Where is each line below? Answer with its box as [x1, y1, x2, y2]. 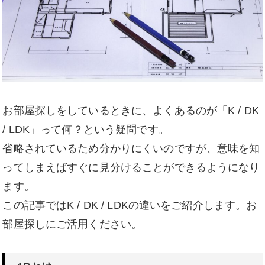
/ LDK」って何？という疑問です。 [2, 123, 169, 135]
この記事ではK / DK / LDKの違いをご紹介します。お [2, 199, 257, 211]
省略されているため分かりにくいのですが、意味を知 [2, 142, 260, 154]
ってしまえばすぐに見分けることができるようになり [2, 161, 260, 173]
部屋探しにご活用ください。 [2, 218, 143, 230]
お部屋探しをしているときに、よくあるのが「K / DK [2, 104, 259, 117]
